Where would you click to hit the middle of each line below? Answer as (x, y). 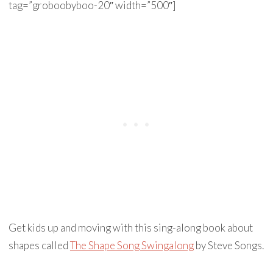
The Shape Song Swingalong (132, 245)
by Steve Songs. (229, 245)
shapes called (39, 245)
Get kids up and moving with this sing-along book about (130, 228)
